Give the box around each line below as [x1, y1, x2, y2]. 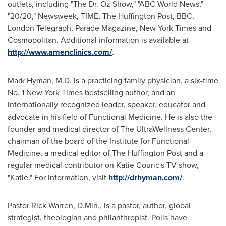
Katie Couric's [116, 159, 164, 171]
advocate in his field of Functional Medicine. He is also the [8, 110, 212, 123]
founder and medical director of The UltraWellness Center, [8, 123, 211, 135]
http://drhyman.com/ [108, 171, 182, 183]
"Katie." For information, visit [8, 171, 108, 183]
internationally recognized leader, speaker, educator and [8, 98, 205, 110]
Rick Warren [31, 199, 73, 211]
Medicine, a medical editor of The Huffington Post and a [8, 147, 203, 159]
